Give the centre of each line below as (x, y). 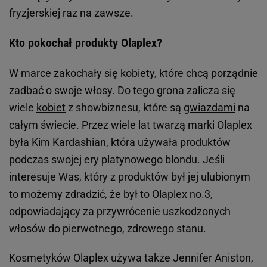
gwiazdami (209, 108)
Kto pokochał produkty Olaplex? (86, 43)
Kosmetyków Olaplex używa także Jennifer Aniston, (131, 258)
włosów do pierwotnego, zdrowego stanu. (108, 229)
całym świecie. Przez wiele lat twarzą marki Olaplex (131, 125)
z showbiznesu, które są (125, 108)
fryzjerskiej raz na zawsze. (71, 13)
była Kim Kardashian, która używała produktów (120, 142)
